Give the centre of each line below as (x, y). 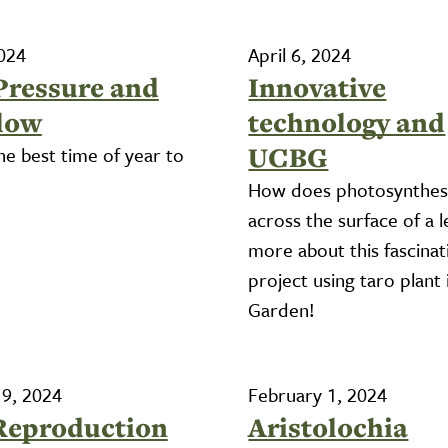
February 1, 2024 (318, 394)
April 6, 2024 (300, 54)
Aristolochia (328, 427)
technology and (347, 122)
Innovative (317, 87)
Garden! (282, 309)
